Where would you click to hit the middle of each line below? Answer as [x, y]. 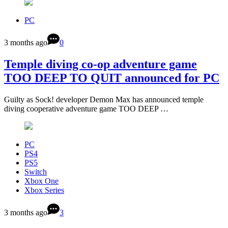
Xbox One [41, 181]
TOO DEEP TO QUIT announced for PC [112, 78]
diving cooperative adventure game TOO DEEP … [86, 108]
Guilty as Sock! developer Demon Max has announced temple [104, 99]
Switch [36, 172]
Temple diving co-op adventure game [101, 64]
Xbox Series [44, 190]
